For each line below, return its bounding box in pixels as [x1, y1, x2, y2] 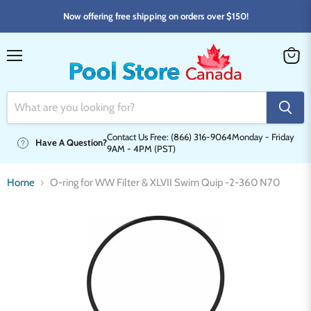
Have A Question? [35, 137, 107, 149]
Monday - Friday [231, 131, 294, 142]
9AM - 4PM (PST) [106, 142, 176, 154]
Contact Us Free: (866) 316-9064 [106, 131, 232, 142]
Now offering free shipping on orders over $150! [62, 10, 249, 22]
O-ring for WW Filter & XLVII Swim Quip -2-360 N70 [50, 176, 280, 190]
